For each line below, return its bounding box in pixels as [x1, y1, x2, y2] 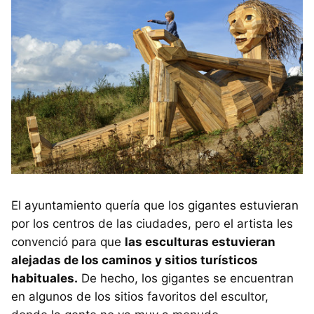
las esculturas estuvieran [125, 235, 275, 250]
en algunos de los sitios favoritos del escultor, [11, 289, 268, 304]
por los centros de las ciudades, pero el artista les [11, 217, 293, 231]
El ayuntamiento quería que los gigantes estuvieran [11, 198, 299, 213]
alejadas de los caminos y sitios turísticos [11, 253, 258, 268]
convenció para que [11, 235, 125, 250]
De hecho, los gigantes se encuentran [78, 271, 294, 286]
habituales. [11, 271, 78, 286]
